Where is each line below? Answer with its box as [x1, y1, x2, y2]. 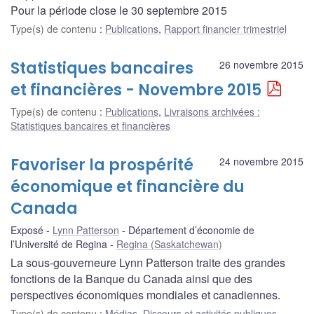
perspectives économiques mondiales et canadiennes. [11, 286, 280, 303]
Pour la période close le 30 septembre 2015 [11, 1, 227, 18]
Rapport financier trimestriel [164, 21, 287, 36]
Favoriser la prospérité [11, 153, 193, 176]
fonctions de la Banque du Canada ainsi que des [11, 270, 252, 287]
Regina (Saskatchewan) [116, 236, 222, 251]
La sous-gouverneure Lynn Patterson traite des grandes [11, 254, 285, 271]
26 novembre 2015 [219, 57, 303, 71]
